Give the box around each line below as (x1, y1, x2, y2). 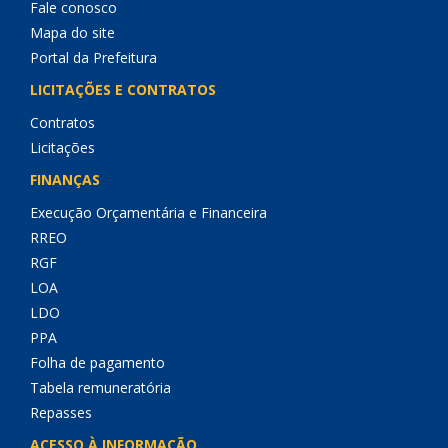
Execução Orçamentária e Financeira (30, 203, 267, 222)
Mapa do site (30, 23, 115, 42)
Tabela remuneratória (30, 378, 171, 397)
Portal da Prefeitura (30, 48, 157, 67)
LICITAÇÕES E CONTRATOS (30, 80, 216, 99)
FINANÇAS (30, 170, 100, 189)
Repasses (30, 403, 92, 422)
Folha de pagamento (30, 353, 165, 372)
